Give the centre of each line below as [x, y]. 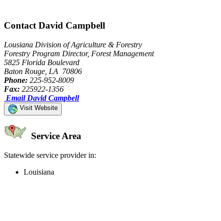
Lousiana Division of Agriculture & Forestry [73, 44]
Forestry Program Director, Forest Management [79, 53]
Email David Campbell [42, 98]
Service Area [55, 136]
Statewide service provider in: [50, 155]
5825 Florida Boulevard [42, 62]
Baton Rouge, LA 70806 [43, 71]
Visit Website [38, 108]
